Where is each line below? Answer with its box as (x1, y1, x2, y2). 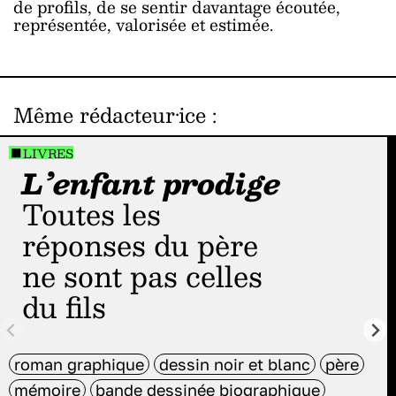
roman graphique (14, 354, 144, 375)
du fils (22, 284, 106, 331)
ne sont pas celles (22, 253, 263, 300)
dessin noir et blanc (159, 354, 310, 375)
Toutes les (22, 191, 42, 238)
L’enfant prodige (22, 160, 281, 207)
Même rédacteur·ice (13, 98, 206, 133)
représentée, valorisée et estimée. (13, 11, 273, 39)
